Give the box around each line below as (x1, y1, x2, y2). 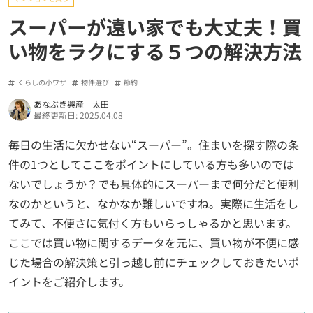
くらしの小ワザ (17, 77, 66, 88)
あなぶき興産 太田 (34, 98, 109, 110)
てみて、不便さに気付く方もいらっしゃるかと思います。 (8, 214, 297, 232)
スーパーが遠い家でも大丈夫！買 (8, 13, 302, 41)
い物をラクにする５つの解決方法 (8, 37, 302, 66)
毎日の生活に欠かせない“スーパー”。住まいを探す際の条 (8, 136, 299, 154)
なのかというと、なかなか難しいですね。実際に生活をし (8, 195, 298, 212)
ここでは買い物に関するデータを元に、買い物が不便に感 (8, 234, 299, 252)
